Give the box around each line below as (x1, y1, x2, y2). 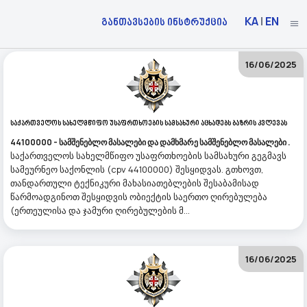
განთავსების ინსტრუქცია (101, 17, 228, 29)
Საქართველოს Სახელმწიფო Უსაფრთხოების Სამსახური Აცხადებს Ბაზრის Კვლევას (10, 119, 287, 127)
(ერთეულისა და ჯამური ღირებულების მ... (10, 204, 190, 217)
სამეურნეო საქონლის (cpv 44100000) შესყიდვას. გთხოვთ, (10, 163, 263, 175)
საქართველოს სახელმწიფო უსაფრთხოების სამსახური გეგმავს (10, 149, 286, 162)
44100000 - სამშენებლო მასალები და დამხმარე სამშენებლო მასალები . (10, 136, 291, 148)
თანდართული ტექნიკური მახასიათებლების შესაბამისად (10, 177, 259, 189)
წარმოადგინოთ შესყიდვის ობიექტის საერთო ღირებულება (10, 191, 267, 203)
